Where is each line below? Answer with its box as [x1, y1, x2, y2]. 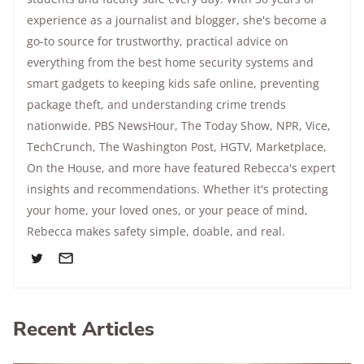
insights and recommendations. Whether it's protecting [27, 181, 328, 197]
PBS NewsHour [94, 118, 175, 133]
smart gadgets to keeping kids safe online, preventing [27, 76, 319, 91]
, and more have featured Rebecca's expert [102, 160, 336, 175]
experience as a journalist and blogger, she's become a [27, 12, 327, 28]
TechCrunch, [27, 139, 99, 154]
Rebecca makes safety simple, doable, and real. [27, 223, 285, 239]
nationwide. [27, 118, 94, 133]
